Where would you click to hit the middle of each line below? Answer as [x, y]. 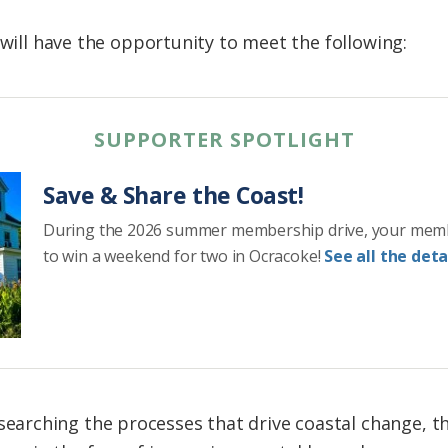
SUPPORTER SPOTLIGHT [224, 140]
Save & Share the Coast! [173, 195]
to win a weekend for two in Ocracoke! [184, 256]
